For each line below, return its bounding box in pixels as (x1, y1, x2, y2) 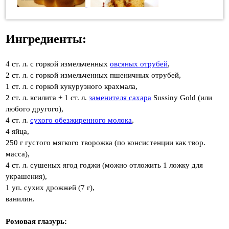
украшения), (6, 172, 47, 180)
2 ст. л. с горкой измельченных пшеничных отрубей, (6, 71, 181, 79)
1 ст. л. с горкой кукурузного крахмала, (6, 82, 138, 90)
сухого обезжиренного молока (30, 116, 132, 124)
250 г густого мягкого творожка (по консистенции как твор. (6, 138, 205, 147)
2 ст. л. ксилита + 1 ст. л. (6, 93, 89, 102)
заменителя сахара (89, 93, 151, 102)
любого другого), (6, 104, 63, 113)
